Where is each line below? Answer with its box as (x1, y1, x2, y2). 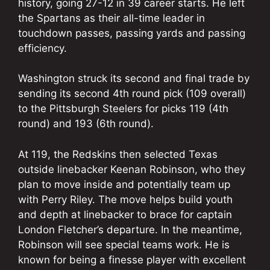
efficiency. (18, 42, 67, 54)
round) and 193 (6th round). (18, 118, 154, 130)
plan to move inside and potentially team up (18, 178, 230, 190)
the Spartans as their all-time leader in (18, 11, 205, 24)
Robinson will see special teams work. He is (18, 238, 230, 251)
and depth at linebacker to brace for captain (18, 208, 232, 221)
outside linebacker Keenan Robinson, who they (18, 163, 245, 175)
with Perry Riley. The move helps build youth (18, 193, 233, 206)
